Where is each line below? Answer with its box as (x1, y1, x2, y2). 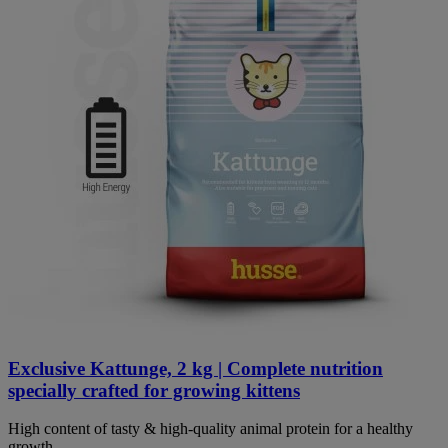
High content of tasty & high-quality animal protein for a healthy (8, 420, 413, 438)
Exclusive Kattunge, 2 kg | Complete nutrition (8, 357, 383, 379)
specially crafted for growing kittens (8, 379, 300, 401)
